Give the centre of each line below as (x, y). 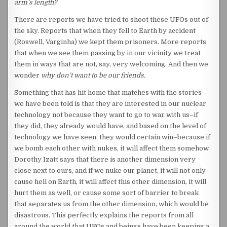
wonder (28, 75)
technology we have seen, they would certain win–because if (112, 137)
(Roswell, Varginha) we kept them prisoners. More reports (110, 42)
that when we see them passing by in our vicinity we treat (108, 53)
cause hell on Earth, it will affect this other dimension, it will (110, 182)
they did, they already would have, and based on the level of (110, 126)
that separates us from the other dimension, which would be (112, 204)
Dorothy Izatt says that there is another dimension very (105, 159)
